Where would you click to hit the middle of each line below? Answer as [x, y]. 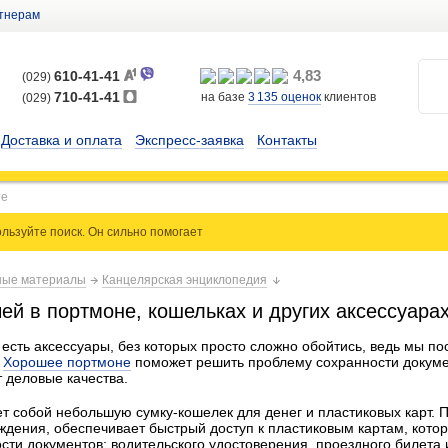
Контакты [287, 140]
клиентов [348, 97]
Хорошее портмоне [67, 362]
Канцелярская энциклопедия [184, 280]
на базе [224, 97]
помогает [177, 232]
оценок [299, 97]
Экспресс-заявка [189, 140]
